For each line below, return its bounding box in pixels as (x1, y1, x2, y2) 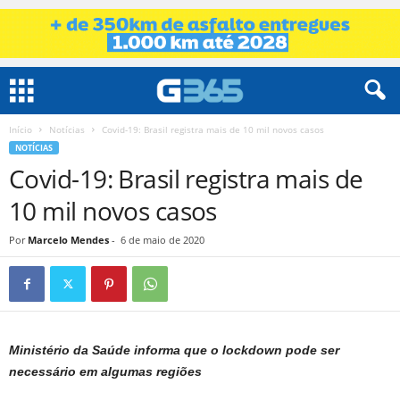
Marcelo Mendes (28, 233, 109, 246)
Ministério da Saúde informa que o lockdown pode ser (9, 343, 339, 357)
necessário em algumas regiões (9, 364, 202, 379)
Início (9, 123, 32, 136)
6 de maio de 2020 (121, 233, 204, 246)
